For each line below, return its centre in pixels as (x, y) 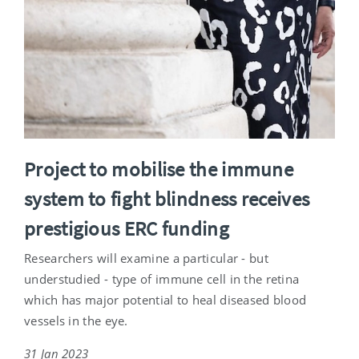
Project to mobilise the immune (159, 169)
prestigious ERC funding (127, 228)
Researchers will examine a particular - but (146, 258)
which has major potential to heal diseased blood (165, 299)
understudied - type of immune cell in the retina (162, 278)
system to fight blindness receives (167, 198)
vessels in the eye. (76, 320)
